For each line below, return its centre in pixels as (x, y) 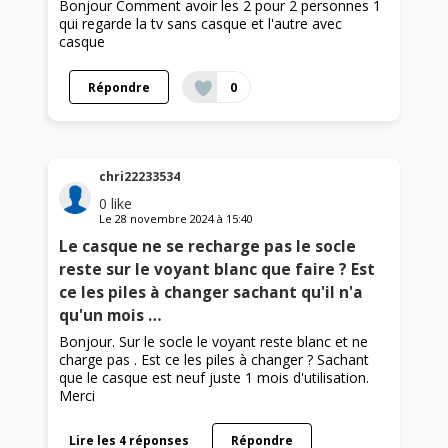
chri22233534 (140, 176)
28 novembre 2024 (165, 218)
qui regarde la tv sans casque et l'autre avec (201, 24)
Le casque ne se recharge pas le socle (208, 246)
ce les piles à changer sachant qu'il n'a (211, 292)
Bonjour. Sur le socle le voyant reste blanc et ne (214, 341)
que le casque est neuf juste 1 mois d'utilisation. (214, 377)
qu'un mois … (111, 315)
